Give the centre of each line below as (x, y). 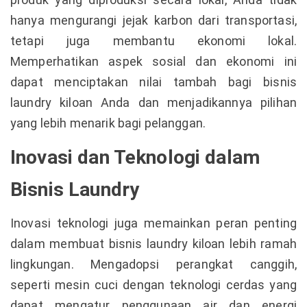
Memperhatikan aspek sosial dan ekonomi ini (153, 61)
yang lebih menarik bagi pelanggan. (108, 123)
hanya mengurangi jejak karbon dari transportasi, (153, 20)
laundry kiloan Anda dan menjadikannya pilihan (153, 102)
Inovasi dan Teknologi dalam (135, 157)
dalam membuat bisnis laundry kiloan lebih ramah (153, 244)
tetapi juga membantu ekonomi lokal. (153, 41)
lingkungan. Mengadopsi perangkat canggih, (153, 264)
